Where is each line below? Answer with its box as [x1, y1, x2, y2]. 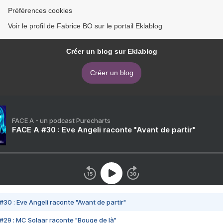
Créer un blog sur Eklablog [66, 47, 157, 55]
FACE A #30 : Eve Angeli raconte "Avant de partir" [12, 125, 195, 134]
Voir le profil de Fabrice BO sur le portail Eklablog [8, 22, 162, 30]
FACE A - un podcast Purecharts [12, 116, 111, 124]
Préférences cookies [8, 6, 72, 14]
